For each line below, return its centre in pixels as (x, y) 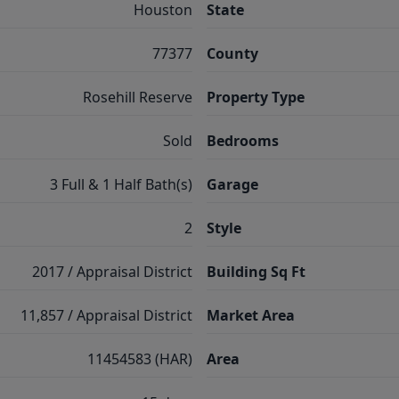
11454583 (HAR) (140, 359)
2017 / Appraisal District (112, 272)
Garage (232, 184)
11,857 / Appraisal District (106, 315)
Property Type (256, 97)
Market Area (251, 315)
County (232, 53)
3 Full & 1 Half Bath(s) (121, 184)
